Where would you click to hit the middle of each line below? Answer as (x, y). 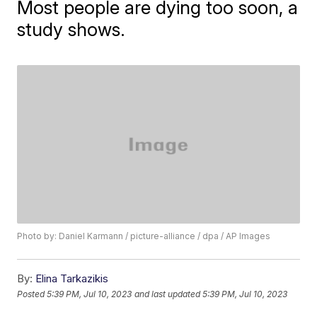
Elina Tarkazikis (72, 279)
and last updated (168, 294)
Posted (32, 294)
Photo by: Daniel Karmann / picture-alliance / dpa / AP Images (144, 236)
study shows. (71, 29)
